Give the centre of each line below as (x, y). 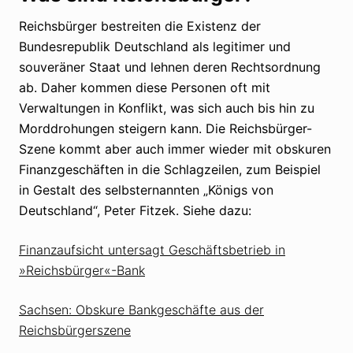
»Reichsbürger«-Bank (82, 270)
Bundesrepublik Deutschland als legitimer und (155, 46)
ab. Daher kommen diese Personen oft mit (145, 87)
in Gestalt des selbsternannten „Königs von (146, 190)
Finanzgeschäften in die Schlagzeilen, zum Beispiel (170, 169)
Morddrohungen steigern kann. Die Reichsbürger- (165, 128)
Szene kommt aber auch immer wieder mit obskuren (175, 149)
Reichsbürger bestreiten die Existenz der (140, 26)
